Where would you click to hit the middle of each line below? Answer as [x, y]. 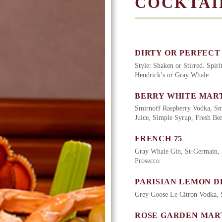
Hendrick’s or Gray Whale [172, 75]
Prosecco [147, 161]
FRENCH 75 [159, 139]
